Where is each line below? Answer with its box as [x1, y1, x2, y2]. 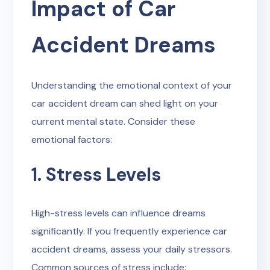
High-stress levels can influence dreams [31, 207, 206, 219]
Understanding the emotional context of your [31, 79, 233, 92]
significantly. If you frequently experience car [31, 225, 228, 237]
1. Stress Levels [31, 163, 162, 186]
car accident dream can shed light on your [31, 97, 219, 110]
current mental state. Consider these [31, 115, 196, 128]
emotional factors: [31, 133, 113, 146]
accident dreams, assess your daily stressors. [31, 243, 233, 256]
